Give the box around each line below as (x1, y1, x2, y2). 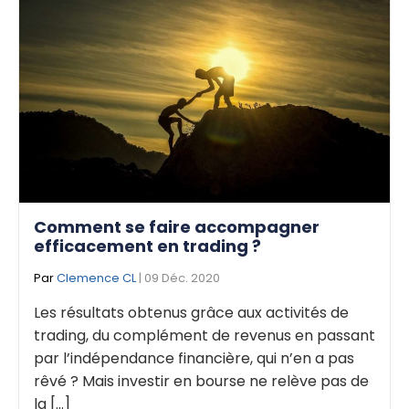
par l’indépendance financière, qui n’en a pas (34, 347, 354, 369)
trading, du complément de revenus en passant (34, 324, 375, 346)
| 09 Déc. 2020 (136, 268, 220, 287)
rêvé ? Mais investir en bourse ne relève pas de (34, 370, 369, 392)
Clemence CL (57, 268, 136, 287)
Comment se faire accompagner (34, 215, 320, 238)
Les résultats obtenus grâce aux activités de (34, 301, 349, 323)
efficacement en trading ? (34, 234, 261, 257)
